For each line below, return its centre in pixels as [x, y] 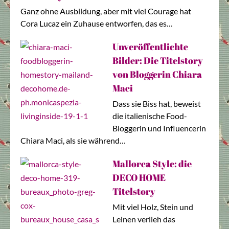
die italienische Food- [150, 116]
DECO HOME [139, 178]
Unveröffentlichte [150, 47]
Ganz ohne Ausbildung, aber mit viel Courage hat [106, 11]
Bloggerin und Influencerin [159, 128]
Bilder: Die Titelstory [158, 61]
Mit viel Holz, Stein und [153, 207]
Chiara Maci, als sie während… [73, 141]
